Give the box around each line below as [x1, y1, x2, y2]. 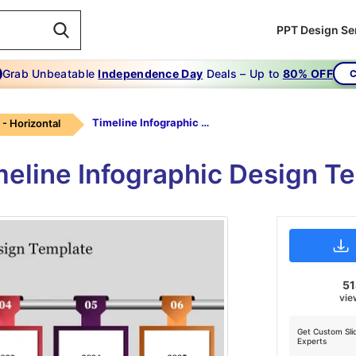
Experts [296, 336, 327, 346]
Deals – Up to [203, 67, 283, 80]
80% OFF [282, 67, 333, 80]
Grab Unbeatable [2, 67, 99, 80]
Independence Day [98, 67, 203, 80]
